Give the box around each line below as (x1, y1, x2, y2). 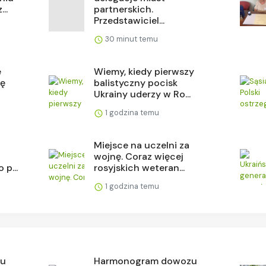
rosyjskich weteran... (94, 161, 185, 174)
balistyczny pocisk (94, 76, 178, 89)
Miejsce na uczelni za (94, 138, 190, 151)
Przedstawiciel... (94, 14, 165, 27)
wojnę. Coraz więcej (94, 150, 184, 163)
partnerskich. (94, 2, 154, 15)
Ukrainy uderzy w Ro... (94, 87, 191, 100)
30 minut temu (103, 33, 159, 44)
